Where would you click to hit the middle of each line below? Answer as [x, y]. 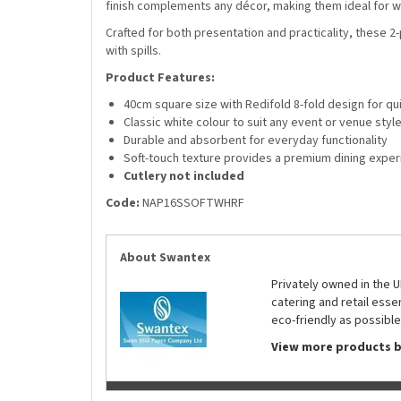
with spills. [133, 51]
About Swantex [165, 258]
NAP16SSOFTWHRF [193, 203]
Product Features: [160, 78]
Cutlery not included [184, 176]
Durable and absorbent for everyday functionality [256, 141]
